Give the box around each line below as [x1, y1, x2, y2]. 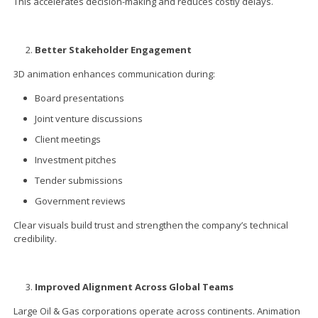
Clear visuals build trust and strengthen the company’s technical [13, 218, 289, 231]
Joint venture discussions [35, 111, 143, 125]
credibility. [13, 231, 57, 245]
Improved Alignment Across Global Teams [35, 280, 234, 293]
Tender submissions [35, 173, 124, 187]
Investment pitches [35, 153, 117, 166]
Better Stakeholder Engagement [35, 43, 192, 56]
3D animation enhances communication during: [13, 67, 216, 80]
